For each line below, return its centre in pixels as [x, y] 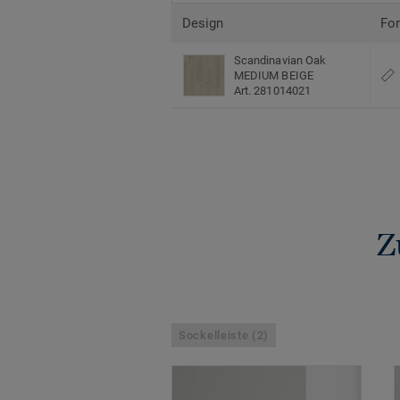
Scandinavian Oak [280, 61]
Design [203, 24]
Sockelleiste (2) [224, 336]
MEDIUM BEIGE [274, 76]
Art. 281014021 [272, 91]
